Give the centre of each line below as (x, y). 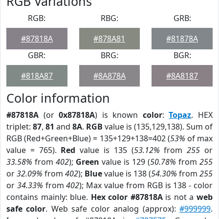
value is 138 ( (127, 174)
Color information (58, 98)
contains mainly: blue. (49, 197)
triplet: (20, 127)
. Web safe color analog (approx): (113, 209)
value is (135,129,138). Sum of (158, 127)
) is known (119, 115)
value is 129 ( (125, 162)
